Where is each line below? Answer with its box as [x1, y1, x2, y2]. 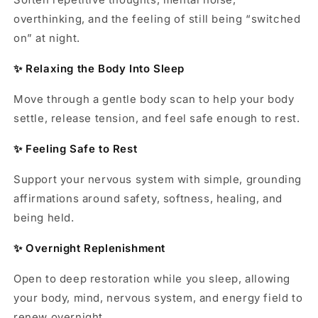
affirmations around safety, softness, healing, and [13, 192, 283, 205]
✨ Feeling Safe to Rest [13, 142, 138, 156]
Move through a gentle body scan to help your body [13, 92, 295, 106]
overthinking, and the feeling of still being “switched [13, 12, 301, 26]
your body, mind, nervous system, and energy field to [13, 290, 303, 305]
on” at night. [13, 31, 80, 45]
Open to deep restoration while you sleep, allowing [13, 271, 291, 285]
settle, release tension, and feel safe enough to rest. [13, 111, 300, 126]
